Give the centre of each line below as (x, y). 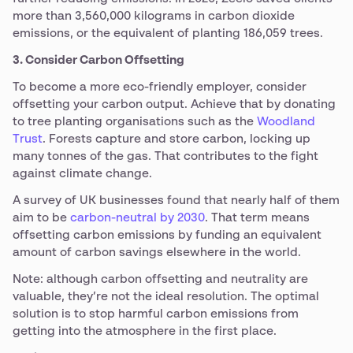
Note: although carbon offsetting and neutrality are (160, 279)
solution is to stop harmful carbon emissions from (156, 314)
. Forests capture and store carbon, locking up (176, 139)
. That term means (257, 218)
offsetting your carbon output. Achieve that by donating (174, 104)
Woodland (286, 122)
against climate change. (82, 174)
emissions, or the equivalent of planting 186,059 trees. (168, 33)
